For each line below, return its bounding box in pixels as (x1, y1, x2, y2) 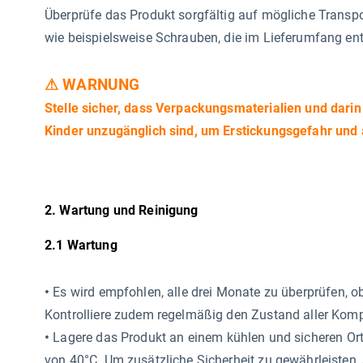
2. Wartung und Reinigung (45, 203, 199, 218)
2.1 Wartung (45, 237, 117, 253)
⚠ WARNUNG (45, 76, 140, 94)
